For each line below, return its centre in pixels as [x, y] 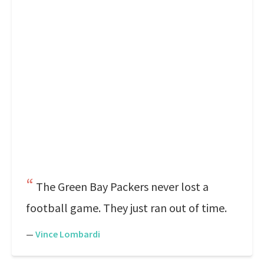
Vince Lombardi [68, 234]
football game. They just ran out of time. [126, 208]
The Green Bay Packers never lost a [122, 187]
